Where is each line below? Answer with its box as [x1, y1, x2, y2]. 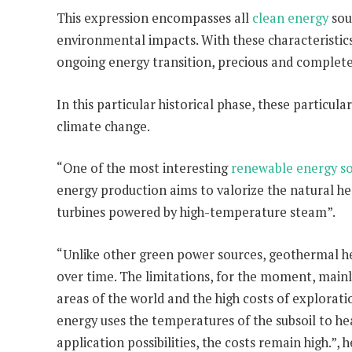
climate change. [57, 117, 150, 135]
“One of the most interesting [57, 159, 231, 178]
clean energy [252, 9, 328, 27]
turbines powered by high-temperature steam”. [57, 203, 335, 222]
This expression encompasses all [57, 9, 252, 27]
